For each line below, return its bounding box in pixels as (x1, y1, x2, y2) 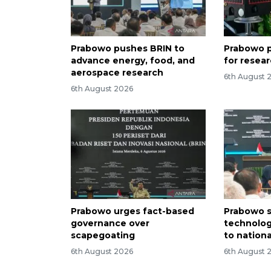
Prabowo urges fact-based (71, 206, 194, 217)
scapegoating (71, 230, 135, 241)
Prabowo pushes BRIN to (71, 42, 184, 54)
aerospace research (71, 67, 163, 78)
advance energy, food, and (71, 54, 195, 66)
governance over (71, 218, 149, 229)
